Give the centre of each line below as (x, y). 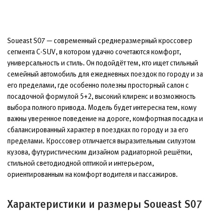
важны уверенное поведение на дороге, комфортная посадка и (105, 118)
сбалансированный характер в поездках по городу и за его (98, 129)
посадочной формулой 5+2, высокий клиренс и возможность (101, 96)
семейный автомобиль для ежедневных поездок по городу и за (105, 74)
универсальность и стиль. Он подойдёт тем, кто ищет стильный (103, 62)
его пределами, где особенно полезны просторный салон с (98, 85)
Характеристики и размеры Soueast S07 (105, 204)
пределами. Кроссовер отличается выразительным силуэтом (101, 140)
